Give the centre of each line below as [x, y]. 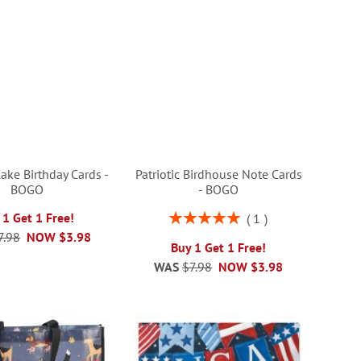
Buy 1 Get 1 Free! [219, 247]
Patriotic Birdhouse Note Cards [218, 174]
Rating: [186, 216]
